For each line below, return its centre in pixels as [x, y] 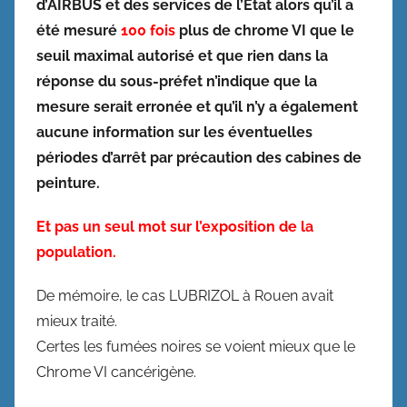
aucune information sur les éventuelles [174, 132]
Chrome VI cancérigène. [116, 372]
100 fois [148, 30]
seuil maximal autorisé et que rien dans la [182, 55]
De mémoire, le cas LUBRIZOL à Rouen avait [185, 295]
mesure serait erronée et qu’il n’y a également [197, 106]
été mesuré [79, 30]
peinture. [68, 183]
